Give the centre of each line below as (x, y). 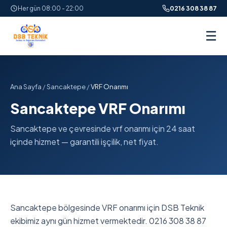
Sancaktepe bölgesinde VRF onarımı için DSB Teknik (107, 207)
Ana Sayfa (26, 87)
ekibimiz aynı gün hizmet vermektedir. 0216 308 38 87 (108, 221)
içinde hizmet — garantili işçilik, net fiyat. (84, 142)
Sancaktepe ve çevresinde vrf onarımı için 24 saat (103, 128)
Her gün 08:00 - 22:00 (51, 8)
